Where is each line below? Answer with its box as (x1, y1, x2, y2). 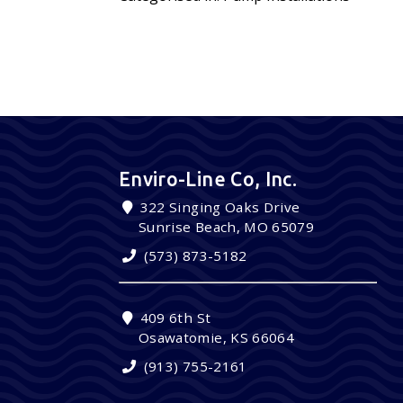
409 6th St (136, 309, 211, 327)
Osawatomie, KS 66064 (139, 328, 294, 347)
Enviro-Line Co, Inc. (119, 167, 297, 190)
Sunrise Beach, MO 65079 (139, 218, 315, 237)
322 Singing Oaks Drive (136, 198, 300, 217)
